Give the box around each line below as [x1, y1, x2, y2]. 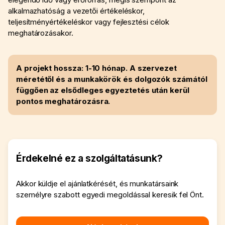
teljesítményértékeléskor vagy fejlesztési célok [8, 17, 169, 27]
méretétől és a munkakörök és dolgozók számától [16, 74, 207, 84]
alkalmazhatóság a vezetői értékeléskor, [8, 6, 145, 16]
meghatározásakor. [8, 28, 73, 38]
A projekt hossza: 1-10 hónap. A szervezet [16, 63, 177, 73]
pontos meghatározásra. [16, 96, 110, 106]
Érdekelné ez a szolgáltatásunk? [16, 153, 163, 165]
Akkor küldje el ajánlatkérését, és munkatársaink [16, 179, 179, 189]
